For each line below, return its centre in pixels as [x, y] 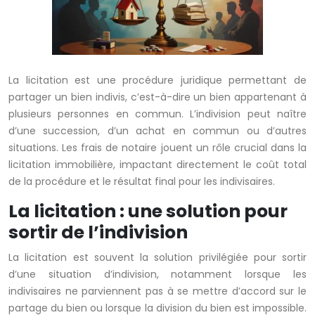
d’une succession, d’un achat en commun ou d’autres [157, 131]
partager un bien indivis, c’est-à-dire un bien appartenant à [157, 97]
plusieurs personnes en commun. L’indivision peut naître [157, 114]
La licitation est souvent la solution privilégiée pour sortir [157, 258]
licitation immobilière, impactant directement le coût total [157, 165]
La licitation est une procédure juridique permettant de [157, 81]
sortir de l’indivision [98, 233]
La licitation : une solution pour [148, 212]
